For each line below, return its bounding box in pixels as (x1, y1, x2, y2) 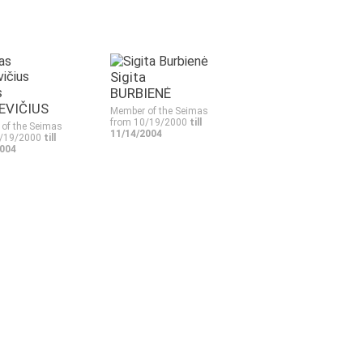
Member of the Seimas (110, 105, 208, 117)
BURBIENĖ (110, 85, 171, 101)
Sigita (110, 69, 146, 85)
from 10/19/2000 (110, 117, 190, 128)
